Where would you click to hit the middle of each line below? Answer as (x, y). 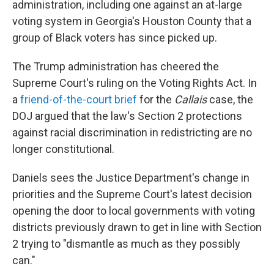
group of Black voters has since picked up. (115, 38)
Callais (191, 99)
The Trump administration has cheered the (116, 66)
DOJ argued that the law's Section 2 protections (127, 116)
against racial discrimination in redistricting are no (132, 132)
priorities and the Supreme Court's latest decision (132, 194)
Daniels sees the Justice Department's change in (131, 178)
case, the (230, 99)
